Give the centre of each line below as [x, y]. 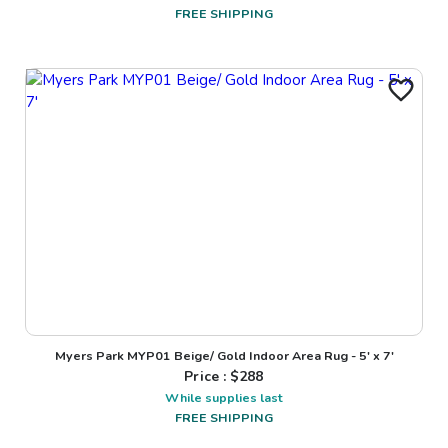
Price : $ [212, 376]
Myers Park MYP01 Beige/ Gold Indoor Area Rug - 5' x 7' [224, 355]
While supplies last [224, 397]
